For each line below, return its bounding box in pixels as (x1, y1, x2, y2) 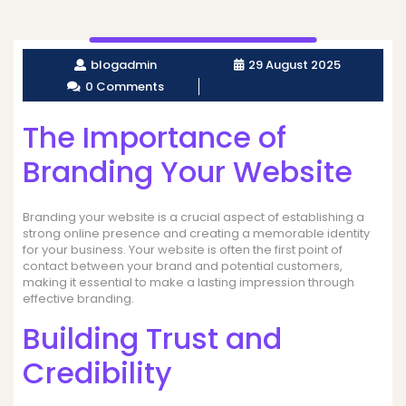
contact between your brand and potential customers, (23, 256, 343, 275)
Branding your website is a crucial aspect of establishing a (23, 208, 364, 226)
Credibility (23, 352, 172, 393)
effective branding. (23, 289, 134, 307)
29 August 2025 (247, 55, 341, 73)
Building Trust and (23, 317, 282, 359)
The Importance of (23, 117, 286, 159)
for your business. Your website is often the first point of (23, 240, 343, 258)
